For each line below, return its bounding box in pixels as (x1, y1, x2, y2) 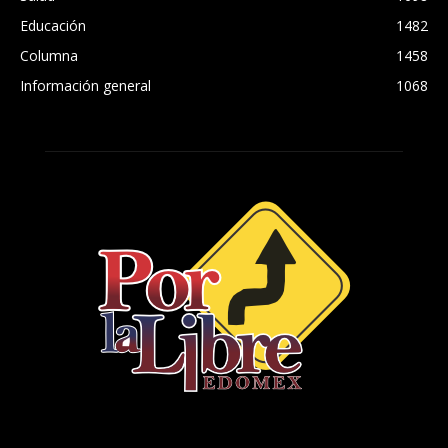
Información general (20, 75, 151, 95)
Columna (20, 45, 78, 65)
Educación (20, 15, 86, 35)
